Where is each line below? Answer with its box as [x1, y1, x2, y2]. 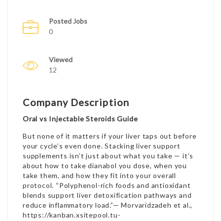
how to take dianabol [44, 161, 117, 170]
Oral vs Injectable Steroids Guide [23, 114, 138, 123]
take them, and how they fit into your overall [23, 171, 176, 180]
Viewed [49, 55, 73, 64]
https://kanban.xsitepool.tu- [23, 211, 121, 219]
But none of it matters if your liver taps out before [23, 132, 197, 140]
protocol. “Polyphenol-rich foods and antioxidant [23, 181, 191, 189]
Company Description [23, 96, 129, 108]
